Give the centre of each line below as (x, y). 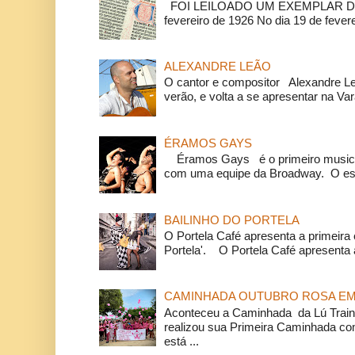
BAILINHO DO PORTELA (231, 219)
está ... (181, 341)
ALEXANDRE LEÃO (217, 66)
